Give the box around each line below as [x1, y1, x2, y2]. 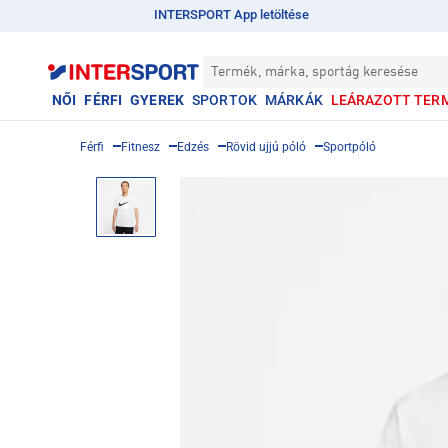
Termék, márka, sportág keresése [211, 65, 418, 79]
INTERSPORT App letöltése [153, 7, 309, 22]
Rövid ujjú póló [226, 140, 306, 154]
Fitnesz [121, 140, 160, 154]
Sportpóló [323, 140, 376, 154]
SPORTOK [191, 92, 257, 108]
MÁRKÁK [264, 92, 323, 108]
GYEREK [130, 92, 184, 108]
